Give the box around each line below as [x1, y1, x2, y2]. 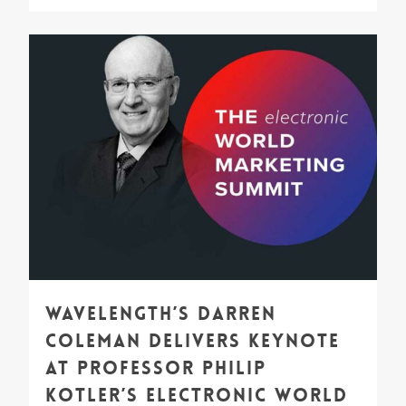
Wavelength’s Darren [45, 301, 276, 325]
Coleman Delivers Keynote [45, 328, 340, 353]
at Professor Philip [45, 355, 266, 380]
